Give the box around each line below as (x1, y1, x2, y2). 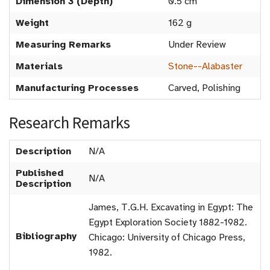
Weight (16, 17, 49, 29)
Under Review (168, 39, 225, 51)
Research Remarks (9, 112, 130, 133)
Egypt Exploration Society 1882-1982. (89, 216, 247, 228)
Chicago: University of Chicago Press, (89, 231, 245, 243)
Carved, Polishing (168, 82, 240, 94)
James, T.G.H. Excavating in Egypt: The (89, 201, 253, 213)
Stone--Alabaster (168, 60, 242, 72)
